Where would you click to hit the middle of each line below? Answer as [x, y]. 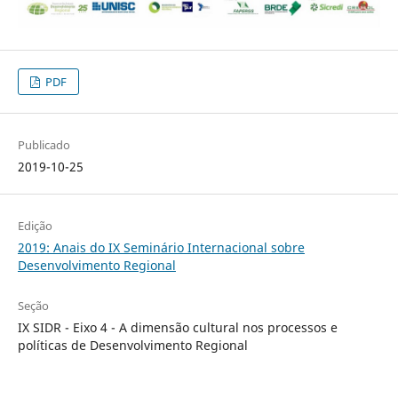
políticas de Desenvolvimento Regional [132, 345]
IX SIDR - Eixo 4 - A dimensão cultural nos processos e [177, 327]
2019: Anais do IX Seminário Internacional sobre [161, 247]
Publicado [44, 144]
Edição [35, 225]
